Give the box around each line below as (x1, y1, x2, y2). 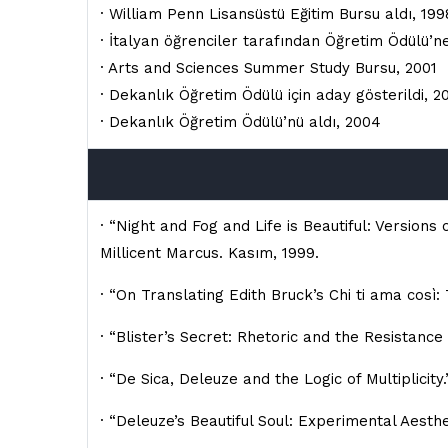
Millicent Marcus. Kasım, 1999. (100, 244, 319, 262)
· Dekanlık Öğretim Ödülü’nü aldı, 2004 (100, 113, 381, 131)
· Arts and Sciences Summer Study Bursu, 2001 (100, 59, 437, 77)
